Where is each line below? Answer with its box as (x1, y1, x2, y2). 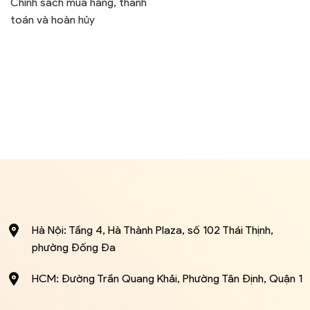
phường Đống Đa (31, 240, 116, 254)
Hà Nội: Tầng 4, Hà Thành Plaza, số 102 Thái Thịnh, (31, 223, 273, 237)
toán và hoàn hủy (10, 12, 95, 26)
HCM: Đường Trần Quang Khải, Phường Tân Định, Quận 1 (31, 271, 302, 285)
